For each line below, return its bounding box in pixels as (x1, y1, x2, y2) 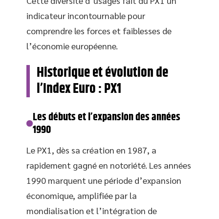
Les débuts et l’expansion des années (33, 109, 181, 126)
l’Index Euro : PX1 (37, 78, 121, 99)
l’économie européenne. (26, 40, 118, 51)
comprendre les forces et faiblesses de (26, 24, 172, 36)
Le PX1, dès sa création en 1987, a (26, 144, 156, 155)
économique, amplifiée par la (26, 189, 137, 201)
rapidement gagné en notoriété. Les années (26, 159, 191, 171)
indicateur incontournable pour (26, 9, 145, 21)
